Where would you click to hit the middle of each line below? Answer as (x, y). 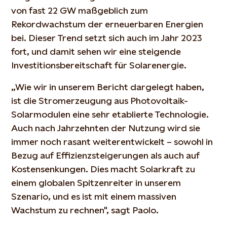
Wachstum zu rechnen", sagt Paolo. (87, 210)
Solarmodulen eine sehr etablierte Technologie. (110, 114)
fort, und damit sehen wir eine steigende (96, 51)
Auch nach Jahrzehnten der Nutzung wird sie (106, 128)
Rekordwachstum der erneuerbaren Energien (107, 24)
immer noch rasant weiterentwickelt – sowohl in (112, 142)
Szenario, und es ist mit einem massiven (94, 196)
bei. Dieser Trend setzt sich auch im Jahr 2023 (107, 38)
